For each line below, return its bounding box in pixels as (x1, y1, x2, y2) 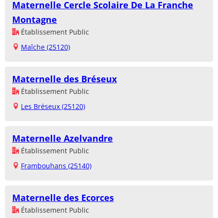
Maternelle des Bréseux (12, 73, 117, 85)
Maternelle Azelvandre (12, 132, 113, 144)
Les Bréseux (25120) (21, 101, 85, 111)
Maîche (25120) (21, 42, 70, 52)
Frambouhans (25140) (21, 161, 91, 170)
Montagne (12, 13, 57, 25)
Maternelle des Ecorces (12, 191, 114, 203)
